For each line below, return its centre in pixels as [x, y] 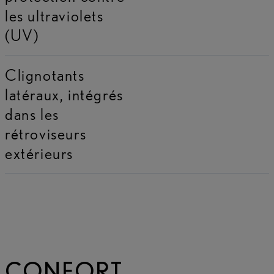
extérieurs [39, 154]
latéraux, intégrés [64, 95]
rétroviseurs [46, 134]
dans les [32, 114]
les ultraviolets [54, 16]
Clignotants [45, 75]
